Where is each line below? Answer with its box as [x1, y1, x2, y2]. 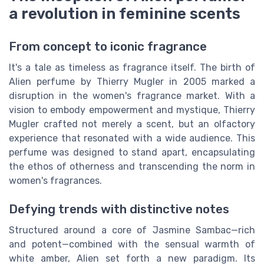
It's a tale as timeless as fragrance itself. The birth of [9, 62, 255, 74]
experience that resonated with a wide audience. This [9, 133, 255, 144]
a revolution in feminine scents [9, 5, 240, 22]
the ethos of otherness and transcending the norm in [9, 161, 255, 173]
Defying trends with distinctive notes [9, 202, 229, 217]
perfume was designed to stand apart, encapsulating [9, 147, 255, 159]
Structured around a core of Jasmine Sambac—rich [9, 225, 255, 236]
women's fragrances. [9, 175, 102, 187]
